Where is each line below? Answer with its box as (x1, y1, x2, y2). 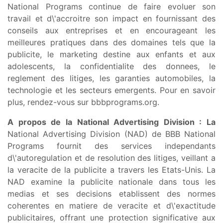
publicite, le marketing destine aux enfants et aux (7, 49, 216, 59)
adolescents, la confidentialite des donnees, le (7, 61, 216, 71)
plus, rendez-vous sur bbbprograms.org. (7, 97, 159, 107)
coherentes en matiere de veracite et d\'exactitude (7, 200, 216, 211)
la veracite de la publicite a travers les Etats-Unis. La (7, 164, 216, 175)
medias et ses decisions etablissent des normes (7, 188, 216, 199)
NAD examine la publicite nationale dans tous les (7, 176, 216, 187)
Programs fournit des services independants (7, 140, 216, 151)
